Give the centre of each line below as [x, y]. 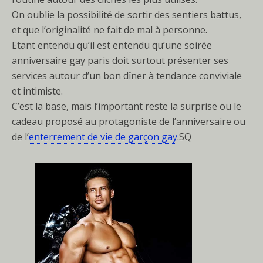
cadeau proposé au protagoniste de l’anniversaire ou [129, 122]
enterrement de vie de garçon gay [103, 137]
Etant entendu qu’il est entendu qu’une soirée [112, 45]
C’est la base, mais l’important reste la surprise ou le [127, 106]
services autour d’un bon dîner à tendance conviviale [127, 76]
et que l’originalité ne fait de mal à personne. [109, 30]
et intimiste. [37, 91]
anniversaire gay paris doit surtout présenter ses [120, 60]
